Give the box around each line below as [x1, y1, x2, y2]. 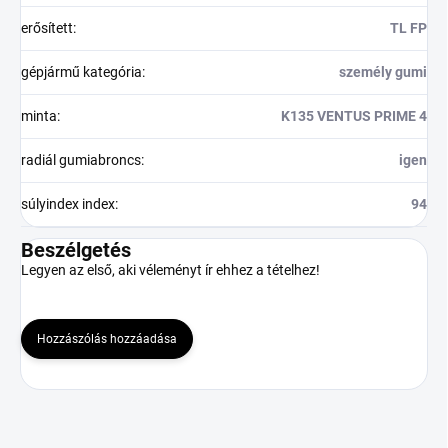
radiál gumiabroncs [21, 151, 141, 168]
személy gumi [339, 63, 427, 80]
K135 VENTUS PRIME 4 [281, 107, 427, 124]
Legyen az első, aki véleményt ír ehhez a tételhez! [21, 261, 320, 278]
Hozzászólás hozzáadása [37, 331, 177, 346]
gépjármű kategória [21, 63, 142, 80]
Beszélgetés [21, 237, 131, 262]
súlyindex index [21, 195, 115, 212]
